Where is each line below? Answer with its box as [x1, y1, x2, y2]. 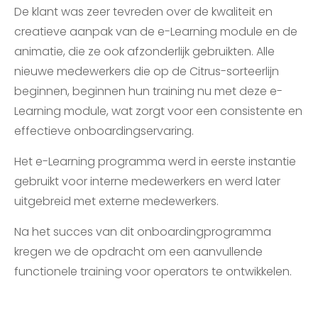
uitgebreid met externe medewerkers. [14, 193, 219, 209]
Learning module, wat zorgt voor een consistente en [14, 103, 302, 119]
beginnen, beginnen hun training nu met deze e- [14, 83, 283, 99]
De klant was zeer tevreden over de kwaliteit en [14, 4, 273, 20]
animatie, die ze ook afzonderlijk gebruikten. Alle [14, 43, 275, 60]
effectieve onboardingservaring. [14, 123, 194, 139]
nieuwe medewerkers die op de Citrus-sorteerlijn [14, 63, 279, 79]
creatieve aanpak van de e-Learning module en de [14, 23, 297, 40]
